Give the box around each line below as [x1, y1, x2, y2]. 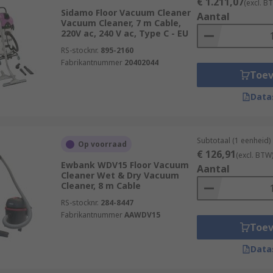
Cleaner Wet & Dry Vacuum [60, 169, 179, 181]
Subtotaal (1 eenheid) [196, 135, 271, 146]
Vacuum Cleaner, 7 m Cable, [60, 17, 181, 29]
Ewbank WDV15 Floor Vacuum [60, 159, 189, 171]
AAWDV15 [124, 210, 160, 220]
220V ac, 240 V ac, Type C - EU [60, 27, 188, 39]
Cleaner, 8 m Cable [60, 180, 141, 191]
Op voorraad [77, 139, 127, 149]
